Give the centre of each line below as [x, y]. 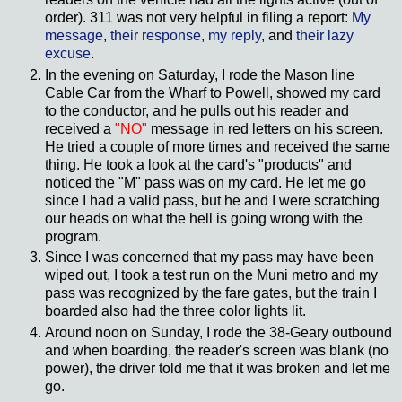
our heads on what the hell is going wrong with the [204, 218]
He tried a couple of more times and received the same [218, 146]
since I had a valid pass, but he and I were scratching [212, 200]
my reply [235, 35]
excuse [68, 53]
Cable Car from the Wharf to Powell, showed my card [213, 92]
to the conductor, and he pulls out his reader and [197, 110]
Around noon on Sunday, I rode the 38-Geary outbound [218, 333]
